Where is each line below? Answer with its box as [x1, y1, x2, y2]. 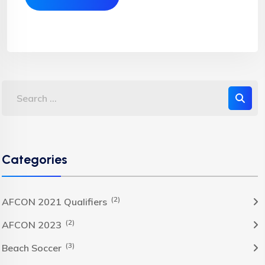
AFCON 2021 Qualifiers [2, 196, 109, 208]
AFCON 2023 [2, 219, 64, 231]
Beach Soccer [2, 242, 64, 254]
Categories [2, 151, 67, 167]
